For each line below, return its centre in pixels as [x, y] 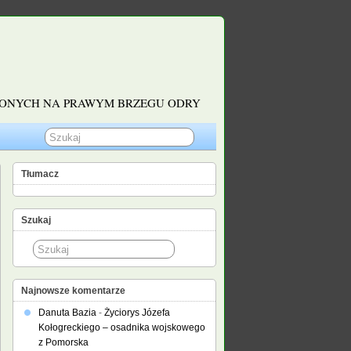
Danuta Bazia [67, 313]
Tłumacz [40, 174]
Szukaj [36, 220]
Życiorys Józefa [137, 313]
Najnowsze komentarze [73, 291]
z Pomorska [63, 342]
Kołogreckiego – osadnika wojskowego [122, 327]
